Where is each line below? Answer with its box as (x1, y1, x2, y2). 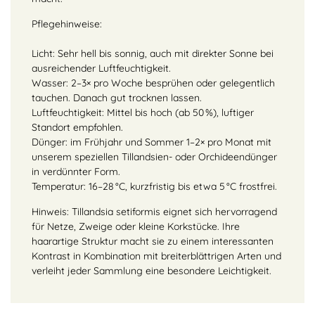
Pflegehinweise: (32, 17, 102, 30)
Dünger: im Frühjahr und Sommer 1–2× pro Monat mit (32, 135, 271, 148)
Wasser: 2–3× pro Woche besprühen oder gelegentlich (32, 76, 275, 89)
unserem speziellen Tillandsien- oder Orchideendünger (32, 150, 277, 163)
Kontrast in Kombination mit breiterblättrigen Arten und (32, 249, 281, 262)
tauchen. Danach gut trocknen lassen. (32, 91, 202, 104)
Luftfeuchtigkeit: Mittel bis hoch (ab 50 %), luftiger (32, 105, 254, 119)
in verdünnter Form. (32, 165, 120, 178)
